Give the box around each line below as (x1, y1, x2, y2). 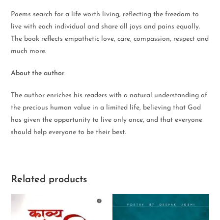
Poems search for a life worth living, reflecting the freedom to (11, 11, 199, 18)
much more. (11, 48, 47, 55)
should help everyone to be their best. (11, 129, 126, 136)
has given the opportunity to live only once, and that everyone (11, 116, 203, 124)
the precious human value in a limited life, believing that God (11, 104, 201, 111)
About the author (11, 70, 65, 77)
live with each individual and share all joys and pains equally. (11, 23, 200, 30)
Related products (11, 175, 87, 185)
